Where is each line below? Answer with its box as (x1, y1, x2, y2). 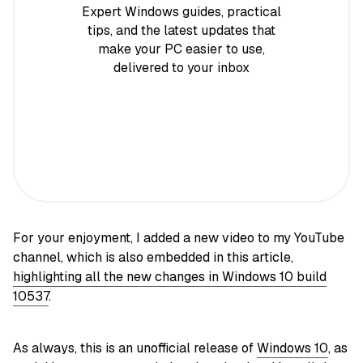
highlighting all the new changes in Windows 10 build (13, 267, 327, 285)
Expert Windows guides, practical (82, 3, 281, 21)
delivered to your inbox (113, 59, 250, 77)
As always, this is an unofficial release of (13, 339, 257, 357)
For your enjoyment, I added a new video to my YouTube (13, 228, 344, 246)
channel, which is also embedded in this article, (13, 248, 293, 266)
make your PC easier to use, (98, 41, 265, 58)
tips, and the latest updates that (88, 22, 275, 40)
